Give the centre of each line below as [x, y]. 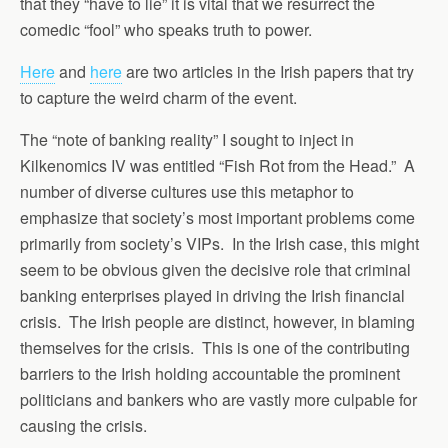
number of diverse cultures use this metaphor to [187, 191]
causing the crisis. [83, 425]
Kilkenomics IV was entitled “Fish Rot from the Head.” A [217, 165]
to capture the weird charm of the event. [158, 97]
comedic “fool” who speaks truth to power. [166, 29]
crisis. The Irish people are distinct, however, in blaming [217, 321]
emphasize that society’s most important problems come [217, 217]
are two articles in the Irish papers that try [268, 71]
